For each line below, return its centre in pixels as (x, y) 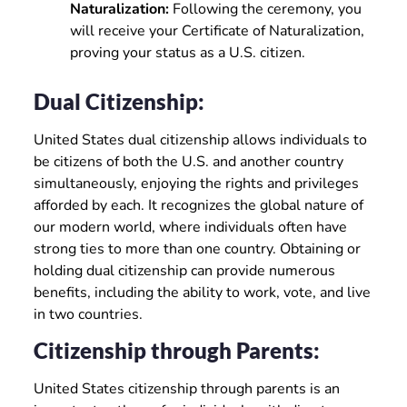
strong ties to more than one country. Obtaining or (197, 248)
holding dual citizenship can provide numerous (184, 270)
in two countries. (88, 314)
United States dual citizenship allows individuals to (200, 139)
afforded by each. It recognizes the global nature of (198, 205)
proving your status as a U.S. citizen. (187, 52)
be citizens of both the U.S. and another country (188, 161)
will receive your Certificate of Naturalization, (217, 30)
